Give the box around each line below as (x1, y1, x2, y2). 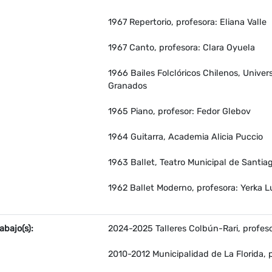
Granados (108, 81, 147, 92)
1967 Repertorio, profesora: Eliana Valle (108, 17, 267, 28)
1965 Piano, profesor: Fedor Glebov (108, 106, 251, 117)
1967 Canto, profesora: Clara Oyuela (108, 42, 255, 53)
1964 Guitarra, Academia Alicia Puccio (108, 132, 263, 143)
